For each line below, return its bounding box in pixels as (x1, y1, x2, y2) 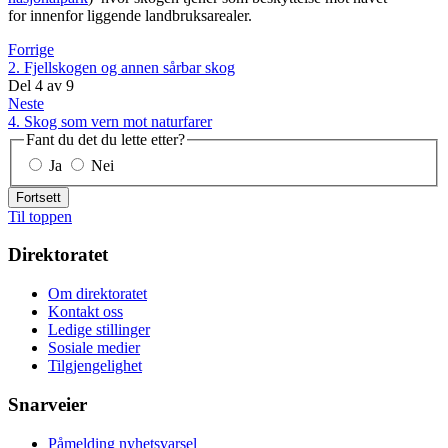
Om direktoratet (48, 285, 147, 303)
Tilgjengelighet (48, 357, 142, 375)
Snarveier (8, 393, 87, 415)
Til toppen (8, 207, 72, 225)
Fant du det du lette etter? (26, 131, 185, 149)
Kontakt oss (48, 303, 123, 321)
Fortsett (16, 189, 61, 205)
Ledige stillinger (48, 321, 150, 339)
